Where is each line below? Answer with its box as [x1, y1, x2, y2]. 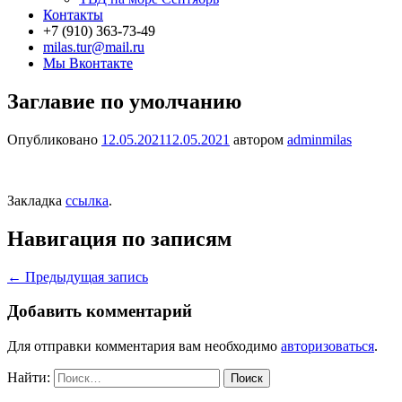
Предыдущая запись [22, 268, 148, 284]
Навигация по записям [7, 226, 232, 250]
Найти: [7, 370, 50, 386]
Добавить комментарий [7, 301, 192, 321]
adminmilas [287, 131, 352, 147]
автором [230, 131, 287, 147]
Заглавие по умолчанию [7, 89, 241, 113]
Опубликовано [7, 131, 101, 147]
